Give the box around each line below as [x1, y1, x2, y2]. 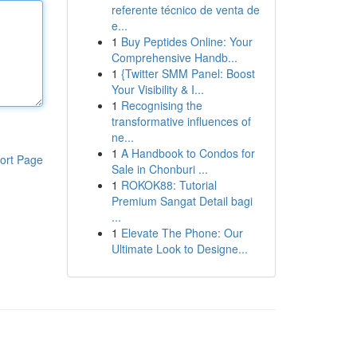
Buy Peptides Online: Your [120, 33, 253, 49]
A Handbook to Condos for [120, 145, 255, 161]
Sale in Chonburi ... [111, 161, 208, 177]
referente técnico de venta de [111, 2, 260, 18]
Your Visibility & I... [111, 81, 204, 97]
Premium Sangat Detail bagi [111, 193, 253, 209]
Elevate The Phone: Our [120, 225, 243, 241]
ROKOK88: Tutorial [120, 177, 217, 193]
